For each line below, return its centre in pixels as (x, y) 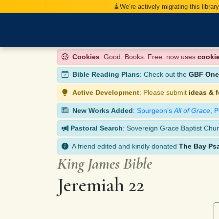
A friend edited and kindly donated (124, 146)
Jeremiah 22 (101, 185)
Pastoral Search (97, 128)
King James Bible (105, 163)
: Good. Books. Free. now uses (149, 56)
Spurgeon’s (155, 110)
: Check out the (164, 75)
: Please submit (164, 92)
